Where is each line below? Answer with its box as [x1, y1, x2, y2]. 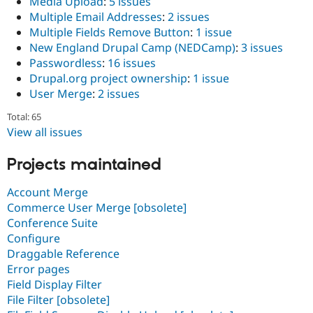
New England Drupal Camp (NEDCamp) [29, 39, 235, 55]
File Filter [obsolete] [7, 291, 110, 307]
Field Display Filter [7, 276, 102, 292]
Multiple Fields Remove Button [29, 24, 190, 40]
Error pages [7, 261, 70, 277]
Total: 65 [7, 110, 41, 123]
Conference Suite [7, 214, 98, 231]
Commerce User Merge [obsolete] [7, 199, 187, 215]
